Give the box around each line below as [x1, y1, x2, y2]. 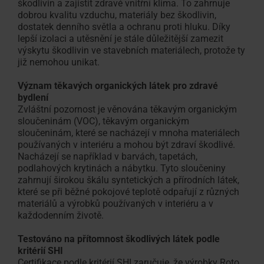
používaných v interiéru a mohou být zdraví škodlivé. [18, 138, 235, 150]
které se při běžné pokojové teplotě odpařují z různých [18, 186, 239, 197]
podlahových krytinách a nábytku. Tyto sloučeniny [18, 162, 226, 174]
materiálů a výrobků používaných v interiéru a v [18, 197, 213, 209]
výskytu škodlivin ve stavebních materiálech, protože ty [18, 44, 245, 56]
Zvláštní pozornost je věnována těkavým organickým [18, 103, 237, 115]
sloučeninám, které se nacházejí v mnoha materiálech [18, 127, 240, 138]
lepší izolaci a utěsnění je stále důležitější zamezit [18, 32, 223, 44]
